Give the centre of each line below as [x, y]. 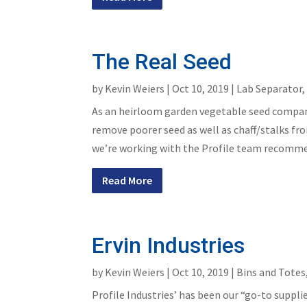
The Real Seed [162, 61]
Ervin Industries [169, 245]
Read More [127, 180]
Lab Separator [270, 88]
